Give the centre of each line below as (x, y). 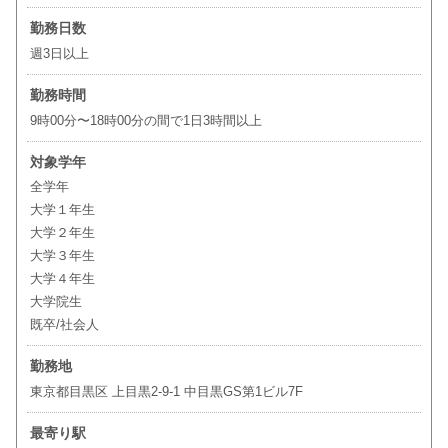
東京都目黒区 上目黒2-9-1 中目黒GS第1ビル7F (166, 392)
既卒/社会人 (64, 325)
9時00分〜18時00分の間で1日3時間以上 (145, 121)
